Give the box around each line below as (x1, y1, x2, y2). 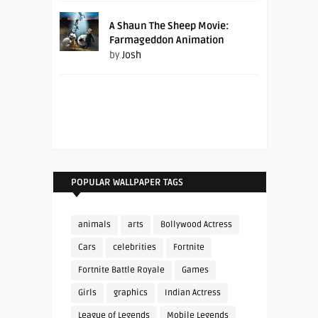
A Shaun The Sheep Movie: (109, 19, 229, 32)
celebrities (112, 241, 156, 253)
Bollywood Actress (160, 219, 232, 230)
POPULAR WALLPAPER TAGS (70, 176, 183, 188)
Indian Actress (164, 287, 221, 298)
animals (77, 219, 111, 230)
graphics (113, 287, 148, 298)
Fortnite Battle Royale (77, 264, 165, 275)
